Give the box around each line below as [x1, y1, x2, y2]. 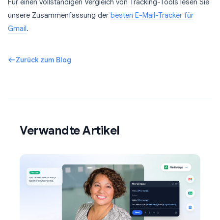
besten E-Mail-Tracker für [110, 11, 193, 20]
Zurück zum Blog [16, 55, 71, 64]
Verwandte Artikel [20, 123, 120, 138]
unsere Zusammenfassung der [8, 11, 110, 20]
